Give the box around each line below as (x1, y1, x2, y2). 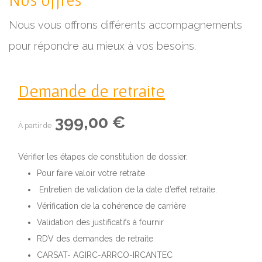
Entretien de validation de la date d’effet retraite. (37, 185, 217, 195)
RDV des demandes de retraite (37, 234, 156, 244)
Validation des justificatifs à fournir (37, 218, 164, 227)
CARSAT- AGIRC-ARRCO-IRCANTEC (37, 250, 173, 260)
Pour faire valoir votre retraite (37, 168, 145, 178)
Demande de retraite (18, 81, 165, 101)
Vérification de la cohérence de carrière (37, 201, 186, 211)
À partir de (18, 121, 51, 130)
